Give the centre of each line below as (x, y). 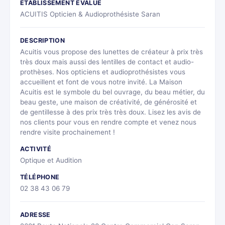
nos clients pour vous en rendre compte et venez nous (108, 122)
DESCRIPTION (43, 40)
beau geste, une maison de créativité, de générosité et (108, 102)
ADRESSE (35, 214)
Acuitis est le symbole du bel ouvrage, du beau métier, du (113, 92)
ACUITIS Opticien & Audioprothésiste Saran (90, 14)
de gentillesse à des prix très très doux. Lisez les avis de (110, 112)
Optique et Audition (51, 160)
